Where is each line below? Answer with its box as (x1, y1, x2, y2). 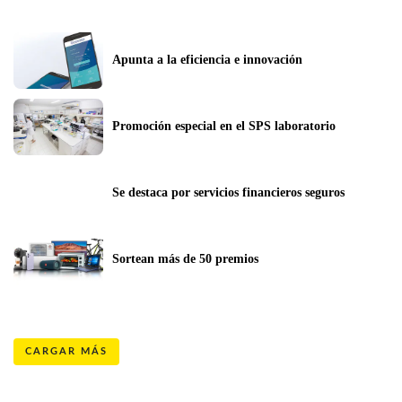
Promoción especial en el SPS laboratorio (112, 118, 336, 133)
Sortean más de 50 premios (112, 251, 258, 266)
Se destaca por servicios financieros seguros (112, 185, 345, 199)
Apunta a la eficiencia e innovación (112, 52, 302, 66)
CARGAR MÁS (25, 346, 108, 356)
